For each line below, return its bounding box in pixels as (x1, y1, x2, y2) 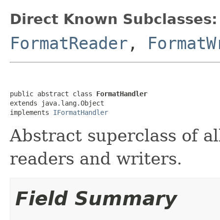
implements (10, 108, 53, 116)
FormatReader (10, 33, 128, 53)
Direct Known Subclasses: (10, 10, 218, 27)
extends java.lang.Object (10, 99, 104, 107)
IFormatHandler (53, 108, 108, 116)
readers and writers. (10, 148, 182, 168)
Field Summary (15, 187, 177, 210)
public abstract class (10, 89, 96, 98)
